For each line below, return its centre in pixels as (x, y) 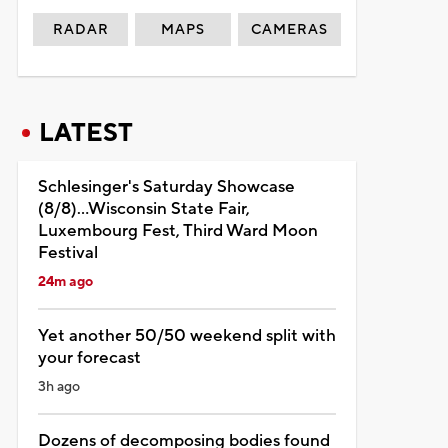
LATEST (85, 132)
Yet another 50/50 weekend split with (186, 335)
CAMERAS (290, 29)
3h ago (58, 386)
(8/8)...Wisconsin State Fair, (143, 208)
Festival (67, 252)
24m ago (65, 281)
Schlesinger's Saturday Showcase (166, 186)
